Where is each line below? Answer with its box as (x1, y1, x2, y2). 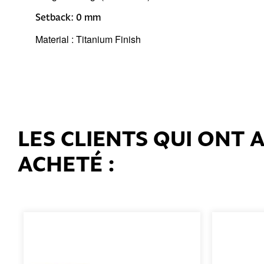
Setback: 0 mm (35, 11, 103, 23)
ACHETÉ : (18, 149, 115, 179)
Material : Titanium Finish (35, 32, 143, 46)
